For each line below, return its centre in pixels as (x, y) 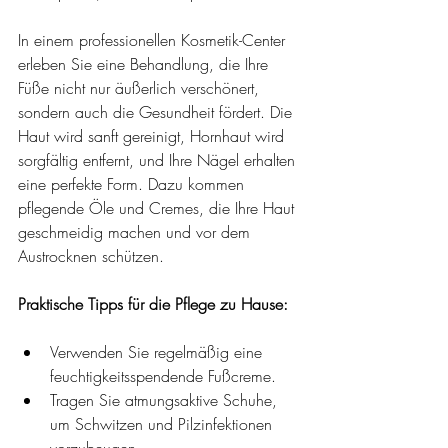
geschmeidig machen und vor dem (136, 232)
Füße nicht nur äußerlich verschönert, (141, 88)
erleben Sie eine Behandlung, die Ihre (145, 64)
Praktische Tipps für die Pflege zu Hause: (153, 304)
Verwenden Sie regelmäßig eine (158, 352)
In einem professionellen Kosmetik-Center (154, 40)
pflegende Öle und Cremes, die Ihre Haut (158, 208)
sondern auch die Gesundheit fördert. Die (157, 112)
